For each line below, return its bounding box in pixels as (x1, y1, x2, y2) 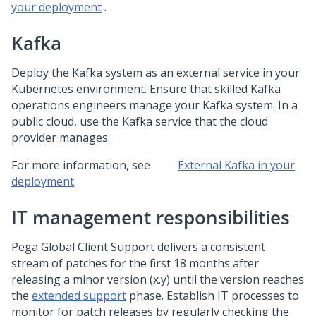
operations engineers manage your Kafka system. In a (11, 97, 298, 113)
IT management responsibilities (11, 205, 290, 230)
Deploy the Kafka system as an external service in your (11, 65, 300, 80)
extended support (32, 288, 126, 303)
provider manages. (11, 130, 110, 145)
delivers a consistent (154, 239, 265, 255)
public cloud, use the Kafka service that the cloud (11, 114, 268, 129)
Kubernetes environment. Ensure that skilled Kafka (11, 81, 281, 97)
